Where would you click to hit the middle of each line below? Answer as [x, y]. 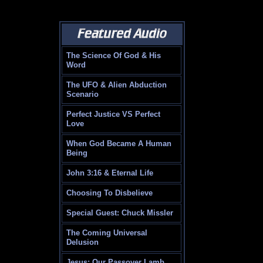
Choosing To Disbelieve [110, 193]
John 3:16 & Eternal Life [110, 173]
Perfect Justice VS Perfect [114, 114]
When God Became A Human [119, 144]
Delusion [83, 242]
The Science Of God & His [114, 56]
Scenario [83, 95]
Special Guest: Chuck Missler [120, 213]
